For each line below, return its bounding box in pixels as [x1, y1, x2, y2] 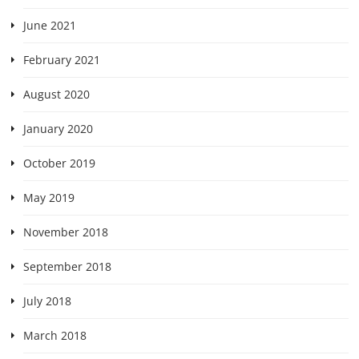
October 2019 [22, 155, 95, 171]
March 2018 [22, 327, 87, 343]
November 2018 [22, 224, 108, 240]
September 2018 [22, 258, 111, 274]
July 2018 [22, 292, 71, 309]
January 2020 [22, 120, 93, 136]
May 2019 [22, 189, 75, 205]
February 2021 [22, 51, 100, 67]
